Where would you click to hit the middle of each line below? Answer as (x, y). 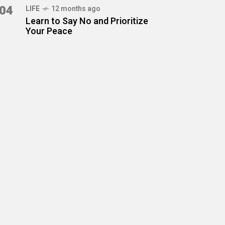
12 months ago (76, 9)
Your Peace (49, 31)
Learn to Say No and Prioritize (87, 21)
